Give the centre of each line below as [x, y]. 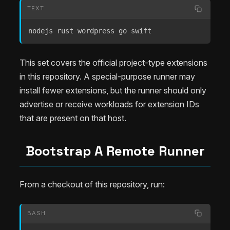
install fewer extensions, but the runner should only [113, 91]
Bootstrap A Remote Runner [115, 151]
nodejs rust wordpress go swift [90, 31]
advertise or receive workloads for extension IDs [109, 104]
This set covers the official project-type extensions [113, 63]
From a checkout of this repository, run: [92, 184]
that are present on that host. [73, 118]
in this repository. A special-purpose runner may [107, 77]
